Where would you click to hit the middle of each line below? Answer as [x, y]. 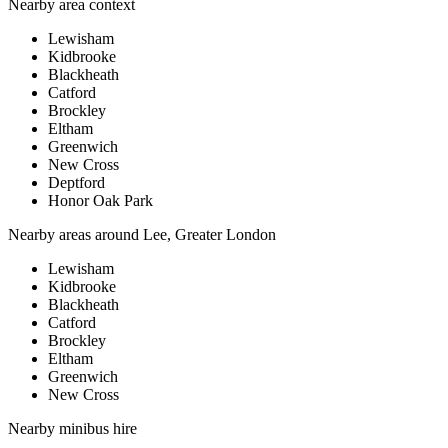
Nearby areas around [75, 235]
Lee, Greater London [209, 235]
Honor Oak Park [100, 201]
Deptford [76, 183]
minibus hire [98, 429]
